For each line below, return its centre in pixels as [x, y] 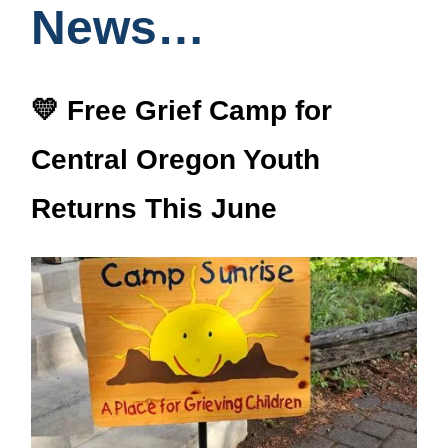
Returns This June [154, 208]
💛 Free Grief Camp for [181, 110]
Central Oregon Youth [175, 159]
